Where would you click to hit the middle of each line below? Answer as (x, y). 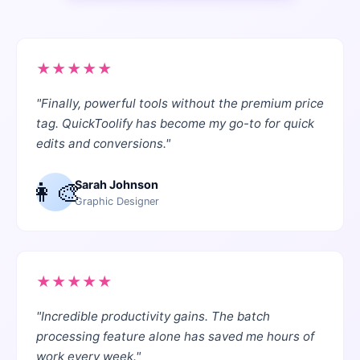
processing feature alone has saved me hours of (175, 337)
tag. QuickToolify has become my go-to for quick (175, 124)
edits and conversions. (101, 144)
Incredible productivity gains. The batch (155, 317)
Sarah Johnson (117, 184)
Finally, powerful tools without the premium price (182, 104)
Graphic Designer (117, 201)
